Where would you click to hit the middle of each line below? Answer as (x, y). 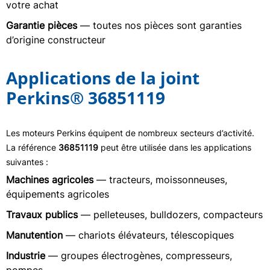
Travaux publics (42, 215)
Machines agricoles (50, 180)
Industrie (26, 256)
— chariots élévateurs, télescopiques (148, 235)
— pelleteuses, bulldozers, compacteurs (170, 215)
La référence (32, 147)
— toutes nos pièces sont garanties (159, 25)
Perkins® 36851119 (86, 98)
